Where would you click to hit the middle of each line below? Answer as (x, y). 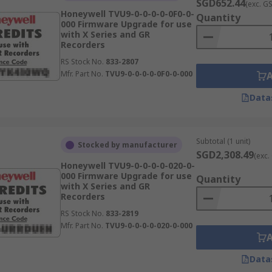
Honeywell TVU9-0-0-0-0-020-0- (127, 165)
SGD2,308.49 (225, 155)
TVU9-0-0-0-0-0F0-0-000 (148, 74)
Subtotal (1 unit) (223, 141)
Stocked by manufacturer (127, 145)
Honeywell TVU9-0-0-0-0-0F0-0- (127, 14)
